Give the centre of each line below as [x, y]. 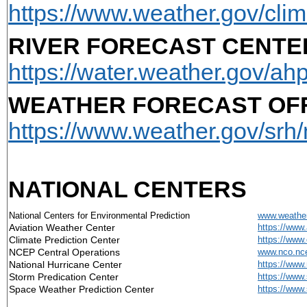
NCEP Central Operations [64, 252]
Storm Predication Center [64, 277]
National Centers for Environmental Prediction [99, 215]
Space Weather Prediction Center [82, 289]
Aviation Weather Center [62, 227]
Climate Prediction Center [64, 240]
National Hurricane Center [65, 264]
